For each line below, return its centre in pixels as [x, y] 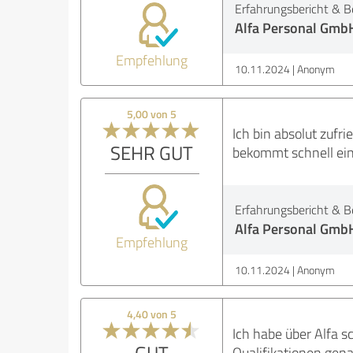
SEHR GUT [152, 152]
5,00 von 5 [152, 114]
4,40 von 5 [152, 314]
